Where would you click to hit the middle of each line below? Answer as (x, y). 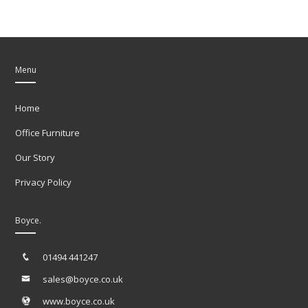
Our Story (35, 158)
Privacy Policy (44, 183)
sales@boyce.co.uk (83, 279)
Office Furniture (48, 133)
